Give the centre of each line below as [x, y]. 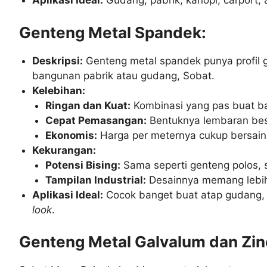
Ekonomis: [72, 135]
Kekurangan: [64, 150]
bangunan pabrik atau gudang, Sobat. [124, 75]
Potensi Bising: [83, 165]
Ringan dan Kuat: [88, 105]
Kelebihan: [59, 90]
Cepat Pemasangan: [96, 120]
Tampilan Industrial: [96, 180]
